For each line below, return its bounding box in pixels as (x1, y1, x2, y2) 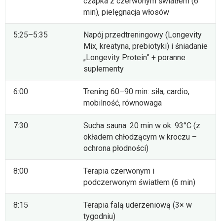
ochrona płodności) (83, 144, 148, 153)
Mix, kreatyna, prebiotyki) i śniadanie (83, 41, 208, 51)
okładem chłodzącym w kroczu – (83, 132, 197, 142)
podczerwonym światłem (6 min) (83, 178, 195, 187)
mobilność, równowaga (83, 98, 162, 108)
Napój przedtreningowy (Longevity (83, 30, 202, 40)
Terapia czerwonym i (83, 166, 154, 176)
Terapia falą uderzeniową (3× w (83, 200, 192, 210)
